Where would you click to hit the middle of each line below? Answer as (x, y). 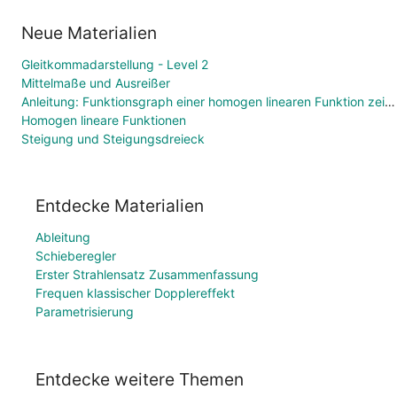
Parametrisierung (85, 312)
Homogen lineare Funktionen (104, 120)
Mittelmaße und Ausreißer (96, 82)
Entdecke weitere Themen (140, 379)
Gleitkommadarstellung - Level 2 (115, 64)
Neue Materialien (89, 32)
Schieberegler (76, 256)
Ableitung (63, 237)
